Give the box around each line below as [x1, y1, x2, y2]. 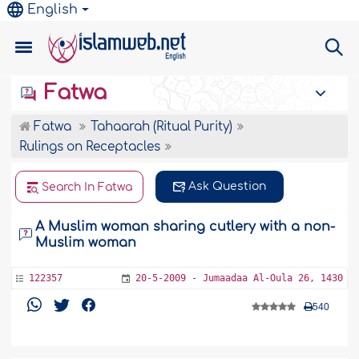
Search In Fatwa [42, 181, 133, 193]
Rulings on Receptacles [19, 140, 161, 154]
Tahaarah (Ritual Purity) [91, 120, 233, 134]
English [27, 2, 79, 17]
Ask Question [188, 180, 267, 192]
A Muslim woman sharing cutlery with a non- [35, 220, 336, 234]
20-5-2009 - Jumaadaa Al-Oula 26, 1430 [135, 272, 343, 284]
